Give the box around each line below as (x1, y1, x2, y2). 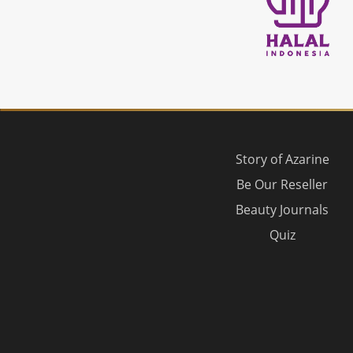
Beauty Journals (236, 200, 329, 218)
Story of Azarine (235, 150, 329, 168)
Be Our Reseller (236, 175, 329, 193)
